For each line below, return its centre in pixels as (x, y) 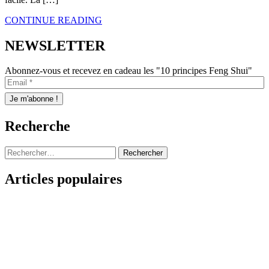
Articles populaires (63, 179)
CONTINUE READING (53, 20)
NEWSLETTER (55, 45)
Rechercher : (28, 151)
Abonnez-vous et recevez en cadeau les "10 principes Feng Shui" (128, 71)
